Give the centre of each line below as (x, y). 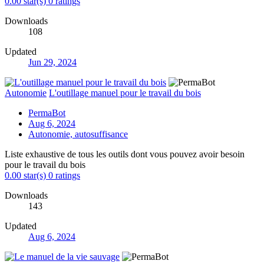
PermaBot (47, 113)
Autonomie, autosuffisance (78, 134)
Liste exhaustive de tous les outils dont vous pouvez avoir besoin (125, 154)
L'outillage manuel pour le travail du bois (125, 93)
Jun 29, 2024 (52, 62)
